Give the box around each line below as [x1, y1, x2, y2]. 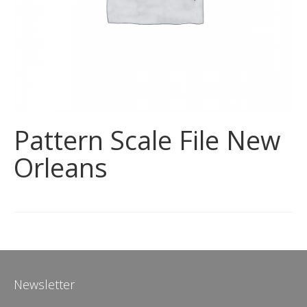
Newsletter [14, 276, 75, 293]
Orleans [14, 149, 108, 186]
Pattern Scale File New [14, 122, 280, 158]
